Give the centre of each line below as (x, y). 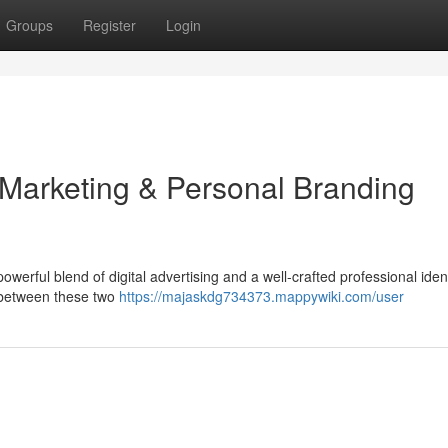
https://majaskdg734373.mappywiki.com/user (261, 296)
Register (109, 25)
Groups (29, 25)
